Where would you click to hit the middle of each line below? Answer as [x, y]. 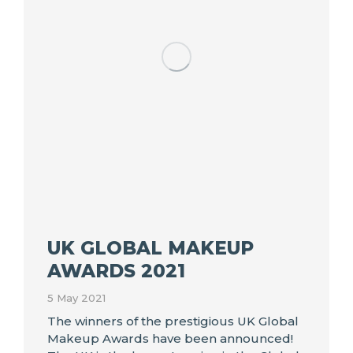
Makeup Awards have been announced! [170, 339]
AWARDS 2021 [116, 271]
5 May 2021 [76, 298]
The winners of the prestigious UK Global [173, 321]
